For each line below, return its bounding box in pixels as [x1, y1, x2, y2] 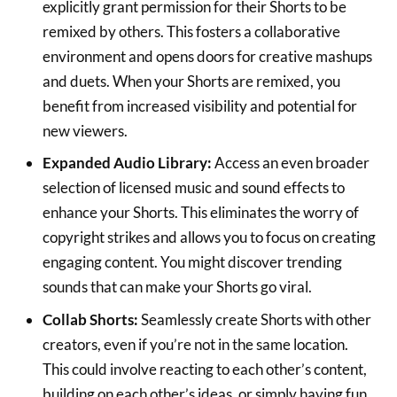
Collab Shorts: [42, 309, 138, 329]
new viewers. [42, 121, 128, 140]
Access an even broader [211, 153, 370, 173]
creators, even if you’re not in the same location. [42, 334, 348, 354]
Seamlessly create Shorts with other [137, 309, 371, 329]
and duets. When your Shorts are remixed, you [42, 71, 340, 90]
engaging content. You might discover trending [42, 253, 342, 272]
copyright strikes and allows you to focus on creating [42, 228, 376, 247]
